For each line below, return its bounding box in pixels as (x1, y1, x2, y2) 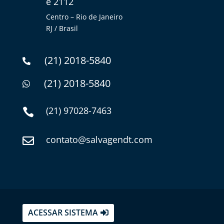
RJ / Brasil (45, 23, 78, 33)
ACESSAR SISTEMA (27, 207, 98, 218)
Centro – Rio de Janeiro (45, 11, 122, 21)
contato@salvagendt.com (45, 133, 152, 145)
